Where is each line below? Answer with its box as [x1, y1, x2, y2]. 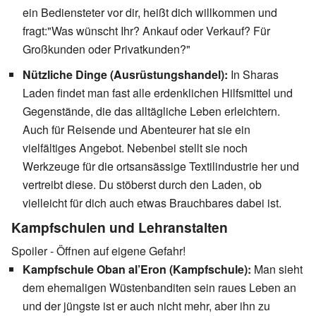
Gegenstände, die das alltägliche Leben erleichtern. [23, 102, 280, 119]
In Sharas [228, 66, 279, 83]
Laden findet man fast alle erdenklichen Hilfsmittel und [23, 84, 293, 101]
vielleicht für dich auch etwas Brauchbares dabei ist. [23, 194, 281, 211]
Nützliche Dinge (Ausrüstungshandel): [23, 66, 228, 83]
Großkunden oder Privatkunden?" [23, 40, 190, 57]
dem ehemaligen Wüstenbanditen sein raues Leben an [23, 279, 296, 296]
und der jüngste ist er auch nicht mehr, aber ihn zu [23, 297, 270, 314]
